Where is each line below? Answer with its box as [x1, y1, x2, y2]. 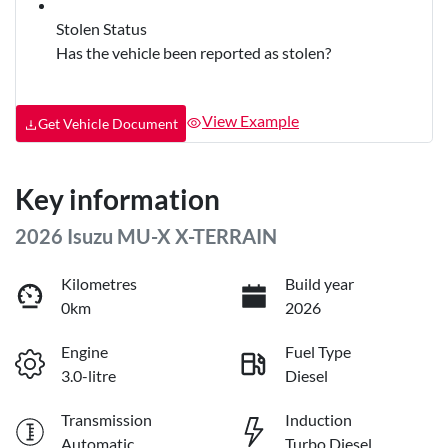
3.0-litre [61, 365, 116, 385]
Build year [285, 273, 354, 293]
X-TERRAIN [175, 223, 277, 248]
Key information [15, 181, 220, 216]
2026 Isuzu [15, 223, 117, 248]
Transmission [61, 409, 152, 429]
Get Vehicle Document [38, 114, 178, 132]
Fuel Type [285, 341, 351, 361]
